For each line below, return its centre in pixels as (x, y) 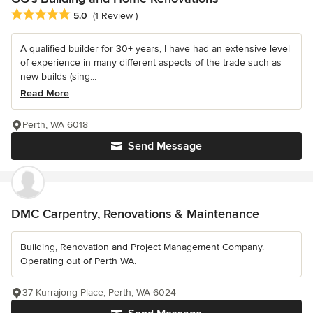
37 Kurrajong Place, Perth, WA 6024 (99, 293)
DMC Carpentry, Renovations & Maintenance (135, 214)
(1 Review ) (115, 16)
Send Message (165, 146)
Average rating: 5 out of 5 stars (85, 15)
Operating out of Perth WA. (78, 261)
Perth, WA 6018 (55, 125)
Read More (45, 94)
